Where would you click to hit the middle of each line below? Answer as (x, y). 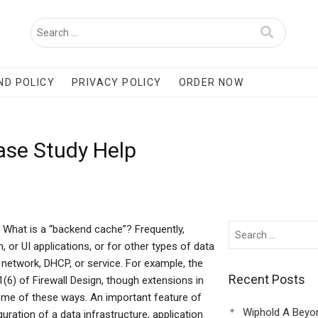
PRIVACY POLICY (117, 82)
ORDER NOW (211, 82)
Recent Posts (267, 279)
